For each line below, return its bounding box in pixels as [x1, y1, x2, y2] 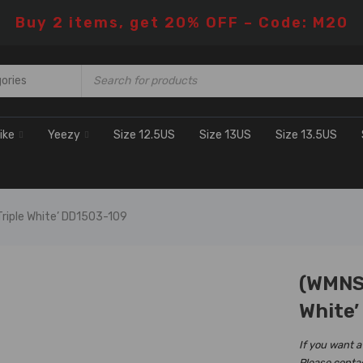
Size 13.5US [275, 128, 337, 142]
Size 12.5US [113, 128, 175, 142]
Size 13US [199, 128, 251, 142]
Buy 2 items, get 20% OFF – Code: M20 [15, 14, 348, 32]
